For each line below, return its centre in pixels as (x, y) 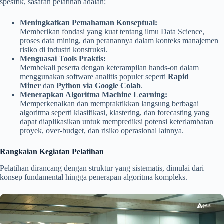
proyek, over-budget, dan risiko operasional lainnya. (102, 130)
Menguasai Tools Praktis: (63, 58)
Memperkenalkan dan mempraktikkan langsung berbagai (109, 103)
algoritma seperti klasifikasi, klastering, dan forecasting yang (115, 112)
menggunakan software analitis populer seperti (94, 76)
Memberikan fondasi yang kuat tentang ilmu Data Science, (112, 31)
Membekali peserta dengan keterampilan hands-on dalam (109, 67)
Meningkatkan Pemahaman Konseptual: (89, 22)
